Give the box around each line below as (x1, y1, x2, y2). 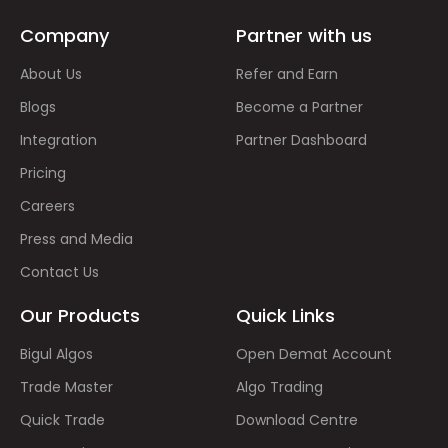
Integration (20, 129, 97, 150)
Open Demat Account (236, 343, 392, 364)
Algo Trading (236, 376, 323, 397)
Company (20, 22, 109, 48)
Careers (20, 195, 75, 216)
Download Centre (236, 409, 358, 430)
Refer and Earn (236, 63, 338, 84)
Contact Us (20, 261, 99, 282)
